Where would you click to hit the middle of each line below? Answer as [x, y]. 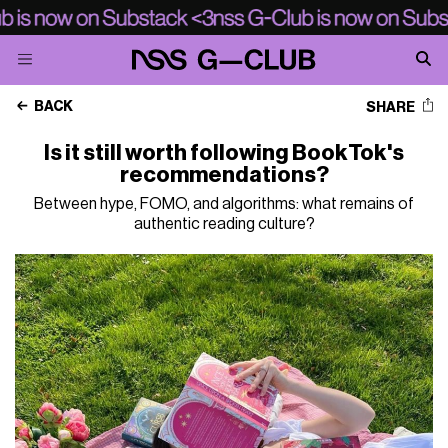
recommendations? [224, 175]
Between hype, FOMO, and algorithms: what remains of [224, 204]
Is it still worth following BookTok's [224, 153]
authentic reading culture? [224, 224]
